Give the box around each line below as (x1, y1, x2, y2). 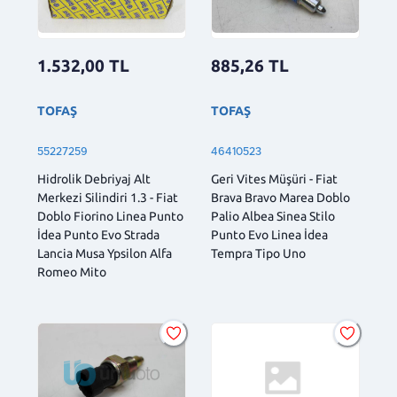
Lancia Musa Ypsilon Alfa (37, 246, 172, 261)
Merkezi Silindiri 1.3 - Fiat (37, 191, 178, 206)
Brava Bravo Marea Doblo (211, 191, 350, 206)
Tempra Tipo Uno (211, 246, 306, 261)
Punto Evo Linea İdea (211, 228, 328, 243)
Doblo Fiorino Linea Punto (37, 209, 183, 224)
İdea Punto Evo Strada (37, 228, 160, 243)
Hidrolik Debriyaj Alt (37, 172, 151, 187)
